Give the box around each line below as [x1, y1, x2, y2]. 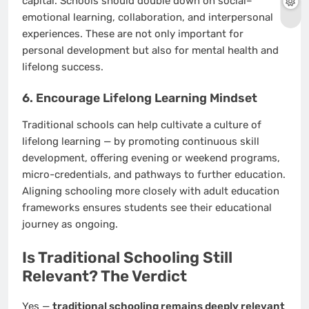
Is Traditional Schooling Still [22, 248, 232, 267]
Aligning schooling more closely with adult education [22, 185, 279, 198]
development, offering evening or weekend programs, [22, 152, 280, 165]
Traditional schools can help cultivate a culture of [22, 119, 261, 132]
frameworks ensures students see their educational [22, 201, 272, 215]
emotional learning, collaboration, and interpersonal [22, 11, 273, 24]
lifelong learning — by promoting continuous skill [22, 135, 259, 148]
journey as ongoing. [22, 218, 118, 231]
